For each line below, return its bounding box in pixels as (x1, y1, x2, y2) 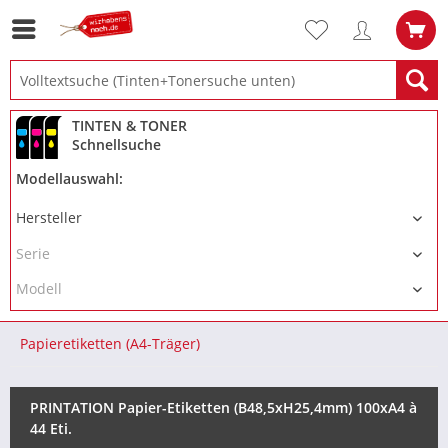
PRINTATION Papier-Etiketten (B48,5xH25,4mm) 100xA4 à (30, 397, 417, 417)
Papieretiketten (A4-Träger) (20, 333, 200, 353)
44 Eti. (30, 418, 72, 438)
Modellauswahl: (16, 169, 123, 188)
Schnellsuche (72, 135, 161, 154)
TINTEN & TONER (72, 116, 187, 135)
